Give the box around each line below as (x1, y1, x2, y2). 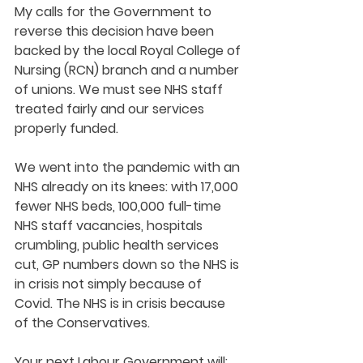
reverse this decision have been (15, 21, 217, 41)
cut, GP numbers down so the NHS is (15, 254, 242, 274)
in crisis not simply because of (15, 274, 205, 293)
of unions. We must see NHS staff (15, 79, 226, 99)
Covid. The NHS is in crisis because (15, 293, 228, 313)
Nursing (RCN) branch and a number (15, 60, 242, 79)
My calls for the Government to (15, 2, 215, 21)
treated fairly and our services (15, 99, 207, 118)
